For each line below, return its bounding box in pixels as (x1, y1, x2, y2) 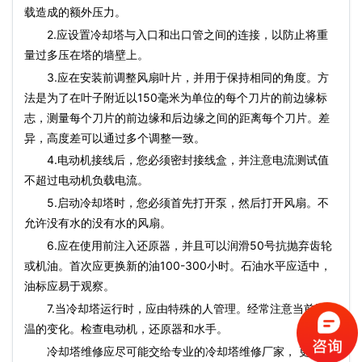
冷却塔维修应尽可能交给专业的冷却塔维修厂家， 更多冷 (47, 343, 333, 358)
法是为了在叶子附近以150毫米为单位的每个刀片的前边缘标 (24, 90, 327, 104)
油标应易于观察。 (24, 278, 115, 293)
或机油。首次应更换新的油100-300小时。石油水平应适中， (24, 258, 331, 272)
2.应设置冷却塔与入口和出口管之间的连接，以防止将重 (24, 27, 328, 41)
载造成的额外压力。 (24, 5, 126, 19)
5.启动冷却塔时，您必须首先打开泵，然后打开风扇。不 (24, 196, 329, 210)
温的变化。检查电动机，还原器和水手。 (24, 321, 228, 335)
